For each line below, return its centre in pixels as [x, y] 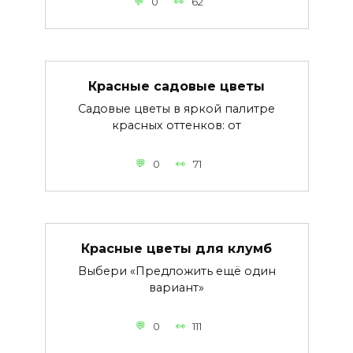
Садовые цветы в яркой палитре [176, 109]
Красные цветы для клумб [176, 248]
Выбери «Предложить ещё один [176, 271]
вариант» [176, 288]
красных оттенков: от [176, 126]
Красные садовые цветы [176, 86]
